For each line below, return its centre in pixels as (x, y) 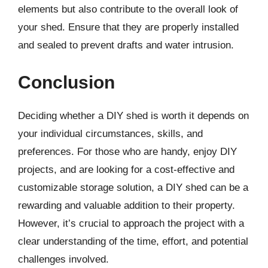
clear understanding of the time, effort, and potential (133, 241)
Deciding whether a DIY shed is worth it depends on (133, 115)
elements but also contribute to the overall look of (128, 9)
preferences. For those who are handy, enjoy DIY (127, 151)
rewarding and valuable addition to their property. (127, 205)
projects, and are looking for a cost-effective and (126, 169)
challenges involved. (63, 259)
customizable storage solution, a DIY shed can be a (133, 187)
